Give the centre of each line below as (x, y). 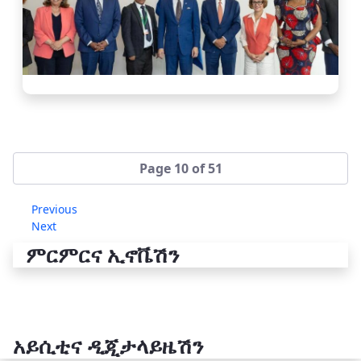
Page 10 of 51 (180, 149)
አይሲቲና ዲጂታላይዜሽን (108, 327)
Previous (54, 190)
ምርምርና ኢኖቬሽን (102, 236)
